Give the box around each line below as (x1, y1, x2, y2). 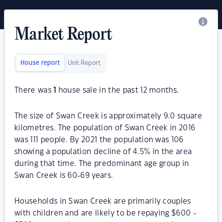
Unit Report (68, 60, 101, 66)
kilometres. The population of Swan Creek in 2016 (14, 124, 196, 132)
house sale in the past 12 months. (56, 87, 179, 94)
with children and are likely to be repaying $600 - (14, 210, 197, 217)
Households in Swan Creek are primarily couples (14, 198, 191, 205)
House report (20, 60, 60, 66)
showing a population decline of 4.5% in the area (14, 148, 192, 156)
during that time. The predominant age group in (14, 160, 189, 167)
